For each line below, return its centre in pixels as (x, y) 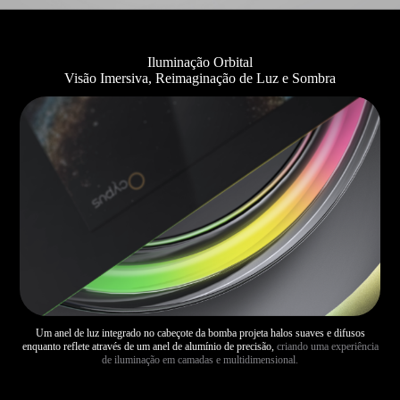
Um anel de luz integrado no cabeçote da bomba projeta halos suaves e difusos (200, 333)
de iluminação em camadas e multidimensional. (200, 360)
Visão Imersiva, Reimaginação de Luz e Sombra (200, 78)
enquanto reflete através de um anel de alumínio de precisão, (149, 347)
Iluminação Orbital (200, 62)
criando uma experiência (327, 347)
